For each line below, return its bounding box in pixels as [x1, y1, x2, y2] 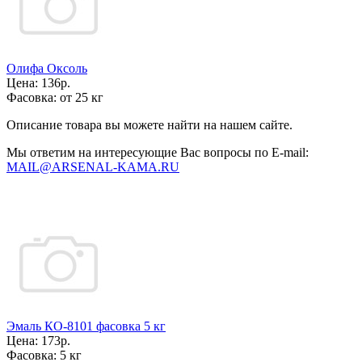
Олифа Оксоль [6, 61, 87, 75]
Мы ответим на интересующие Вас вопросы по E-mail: [6, 145, 309, 159]
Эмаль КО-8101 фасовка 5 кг [6, 319, 166, 333]
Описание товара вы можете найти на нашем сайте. [6, 118, 293, 132]
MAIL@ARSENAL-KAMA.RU [6, 160, 179, 174]
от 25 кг [60, 90, 103, 104]
